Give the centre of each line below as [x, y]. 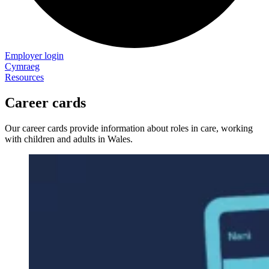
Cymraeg [22, 66]
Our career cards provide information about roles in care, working [129, 128]
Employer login [34, 56]
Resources [24, 77]
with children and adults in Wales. [69, 139]
